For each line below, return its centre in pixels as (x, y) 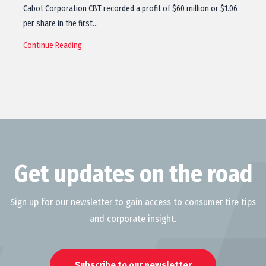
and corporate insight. (133, 219)
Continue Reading (53, 45)
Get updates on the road (133, 174)
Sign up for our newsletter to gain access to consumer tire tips (133, 202)
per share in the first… (61, 23)
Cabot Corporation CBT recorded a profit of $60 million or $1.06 (130, 9)
